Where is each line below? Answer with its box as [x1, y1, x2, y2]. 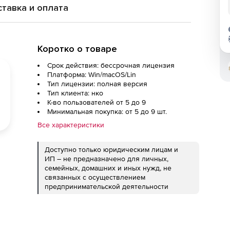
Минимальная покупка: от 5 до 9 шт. [47, 107, 167, 116]
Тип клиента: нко [47, 89, 103, 97]
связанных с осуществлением [45, 173, 145, 181]
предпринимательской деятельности [45, 182, 168, 190]
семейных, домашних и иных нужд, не [45, 164, 171, 172]
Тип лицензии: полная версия [47, 80, 147, 88]
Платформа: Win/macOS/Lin [47, 70, 136, 79]
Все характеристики [37, 121, 104, 129]
